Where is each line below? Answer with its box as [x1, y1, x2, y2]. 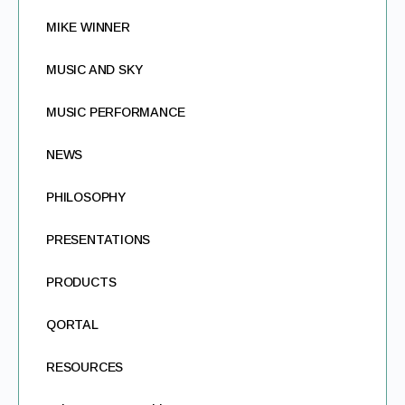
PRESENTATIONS [46, 232, 151, 247]
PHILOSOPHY [46, 190, 126, 204]
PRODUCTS [46, 275, 117, 289]
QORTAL [46, 317, 99, 332]
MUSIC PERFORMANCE [46, 105, 185, 119]
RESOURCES [46, 360, 124, 374]
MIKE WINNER [46, 20, 130, 34]
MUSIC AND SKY [46, 62, 144, 77]
